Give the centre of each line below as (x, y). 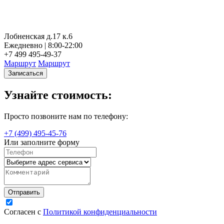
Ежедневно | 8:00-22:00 (43, 45)
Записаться (25, 73)
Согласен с (23, 211)
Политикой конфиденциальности (100, 211)
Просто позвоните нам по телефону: (66, 116)
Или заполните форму (42, 142)
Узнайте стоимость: (58, 95)
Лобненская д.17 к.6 (38, 36)
